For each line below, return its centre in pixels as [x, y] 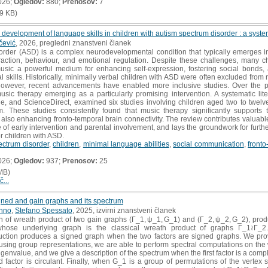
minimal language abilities [126, 144]
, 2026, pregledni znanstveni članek [73, 43]
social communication [208, 144]
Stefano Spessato [44, 210]
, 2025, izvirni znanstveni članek [124, 210]
